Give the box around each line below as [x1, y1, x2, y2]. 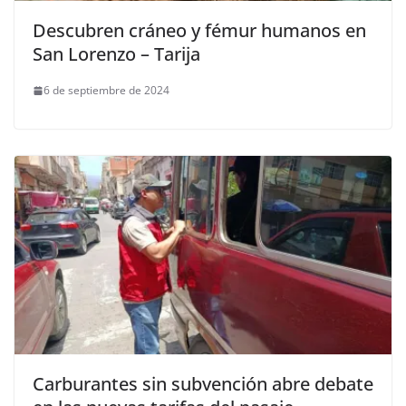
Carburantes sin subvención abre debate [33, 371, 373, 396]
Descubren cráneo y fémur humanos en [33, 18, 366, 43]
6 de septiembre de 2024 [43, 82, 169, 99]
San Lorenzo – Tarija [33, 42, 200, 67]
